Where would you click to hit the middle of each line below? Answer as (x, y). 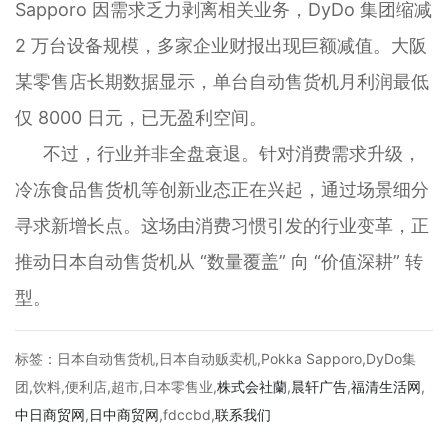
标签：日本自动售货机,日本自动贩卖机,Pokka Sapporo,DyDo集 (215, 359)
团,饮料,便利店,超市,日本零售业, (116, 387)
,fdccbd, (187, 415)
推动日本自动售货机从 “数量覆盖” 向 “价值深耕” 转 (219, 262)
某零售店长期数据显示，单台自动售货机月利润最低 (222, 82)
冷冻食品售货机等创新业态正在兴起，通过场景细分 (222, 190)
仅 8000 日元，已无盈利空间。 (141, 118)
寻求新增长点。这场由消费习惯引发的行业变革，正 (222, 226)
